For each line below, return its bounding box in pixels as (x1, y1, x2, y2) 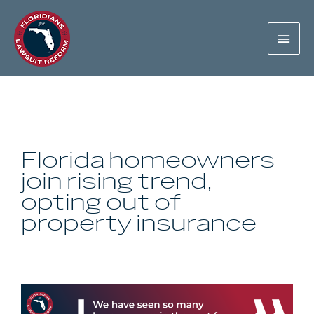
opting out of (21, 189, 181, 217)
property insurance (21, 210, 257, 238)
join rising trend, (21, 168, 212, 196)
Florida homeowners (21, 146, 275, 175)
